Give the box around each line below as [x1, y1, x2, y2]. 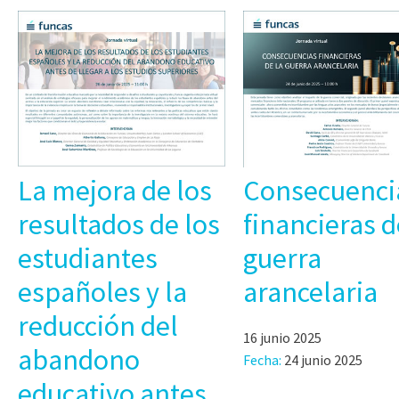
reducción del [18, 307, 178, 344]
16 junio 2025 [242, 328, 322, 346]
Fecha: [242, 350, 281, 369]
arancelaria [242, 273, 378, 310]
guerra [242, 240, 322, 276]
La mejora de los [18, 172, 212, 208]
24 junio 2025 [281, 350, 362, 369]
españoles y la [18, 273, 187, 310]
